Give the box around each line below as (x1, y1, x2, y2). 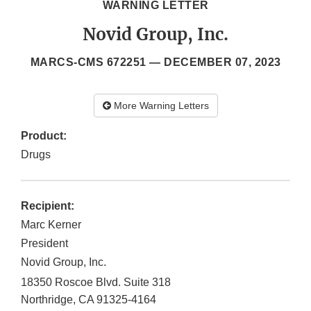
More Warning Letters (110, 100, 209, 112)
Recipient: (21, 200, 74, 212)
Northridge (21, 294, 73, 306)
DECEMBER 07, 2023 (164, 56, 281, 69)
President (21, 237, 68, 250)
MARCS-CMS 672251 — (30, 56, 164, 69)
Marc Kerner (21, 219, 81, 231)
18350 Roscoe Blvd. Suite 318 (21, 276, 171, 289)
